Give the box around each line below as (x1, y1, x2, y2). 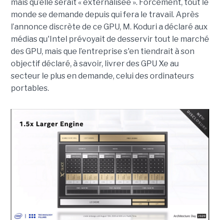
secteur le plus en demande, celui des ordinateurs (10, 71, 194, 81)
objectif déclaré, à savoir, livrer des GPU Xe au (10, 58, 179, 68)
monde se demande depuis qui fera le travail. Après (10, 9, 199, 19)
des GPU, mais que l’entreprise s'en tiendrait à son (10, 46, 194, 56)
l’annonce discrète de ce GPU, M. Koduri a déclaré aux (10, 22, 208, 31)
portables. (10, 83, 49, 93)
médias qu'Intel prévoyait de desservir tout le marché (10, 34, 209, 44)
